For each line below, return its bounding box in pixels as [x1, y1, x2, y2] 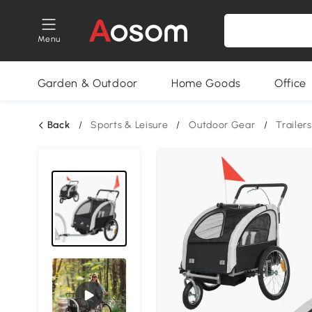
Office [274, 77, 307, 90]
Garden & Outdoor [37, 77, 138, 90]
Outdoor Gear [189, 119, 256, 131]
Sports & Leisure [91, 119, 169, 131]
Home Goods [171, 77, 241, 90]
